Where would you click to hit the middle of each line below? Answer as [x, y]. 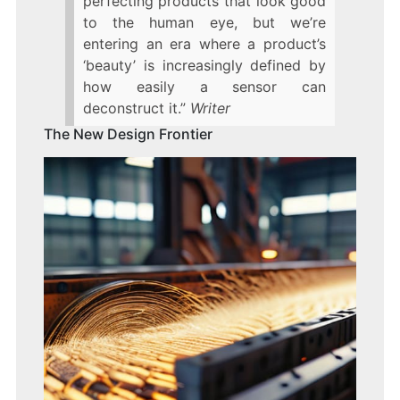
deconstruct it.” [134, 108]
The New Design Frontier [128, 134]
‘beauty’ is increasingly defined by [204, 66]
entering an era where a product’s [204, 44]
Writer [210, 108]
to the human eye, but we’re [204, 23]
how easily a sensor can [204, 87]
